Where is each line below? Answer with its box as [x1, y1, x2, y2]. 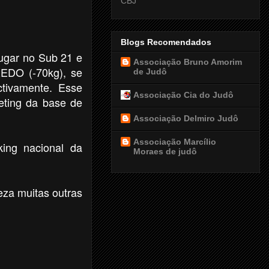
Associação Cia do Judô [133, 89, 234, 100]
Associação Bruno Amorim [133, 56, 242, 67]
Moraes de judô [133, 146, 197, 156]
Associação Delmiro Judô [133, 113, 238, 123]
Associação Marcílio [133, 136, 216, 147]
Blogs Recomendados [121, 37, 211, 47]
